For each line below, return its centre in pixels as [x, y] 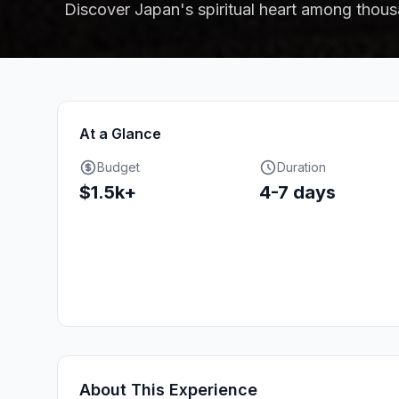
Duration [301, 167]
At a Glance [120, 134]
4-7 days [297, 192]
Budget [118, 167]
